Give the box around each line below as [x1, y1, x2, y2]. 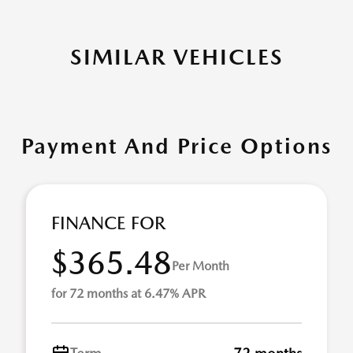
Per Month [172, 258, 229, 273]
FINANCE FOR [51, 212, 165, 235]
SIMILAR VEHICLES [69, 43, 284, 71]
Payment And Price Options [21, 132, 332, 160]
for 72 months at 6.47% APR [51, 286, 206, 302]
